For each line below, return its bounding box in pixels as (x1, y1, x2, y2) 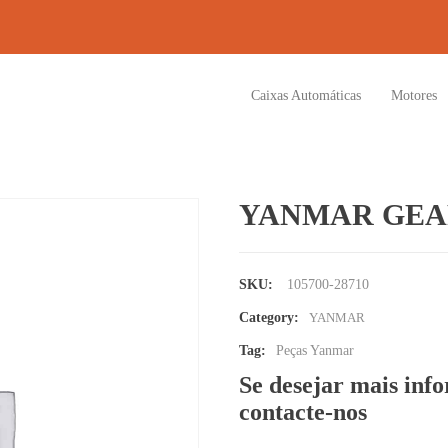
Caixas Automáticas (251, 88, 361, 103)
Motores (391, 88, 437, 103)
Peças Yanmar (276, 343, 354, 358)
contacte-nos (239, 399, 367, 425)
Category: (239, 310, 299, 325)
